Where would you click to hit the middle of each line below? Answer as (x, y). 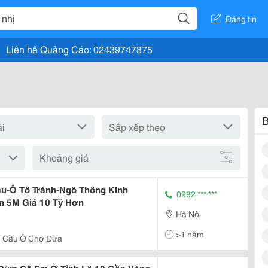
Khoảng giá (64, 157)
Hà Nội (188, 213)
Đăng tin (241, 18)
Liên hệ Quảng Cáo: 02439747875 (79, 49)
